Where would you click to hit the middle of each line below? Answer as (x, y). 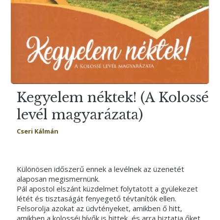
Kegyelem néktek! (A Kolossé (112, 97)
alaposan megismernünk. (58, 179)
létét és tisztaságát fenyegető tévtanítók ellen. (96, 198)
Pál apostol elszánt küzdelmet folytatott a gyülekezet (107, 188)
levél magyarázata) (80, 114)
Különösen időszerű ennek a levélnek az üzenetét (100, 169)
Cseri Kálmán (37, 131)
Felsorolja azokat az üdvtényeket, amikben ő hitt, (99, 208)
